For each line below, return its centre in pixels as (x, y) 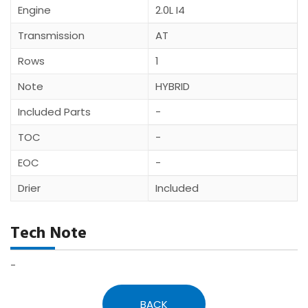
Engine (34, 10)
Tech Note (48, 233)
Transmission (51, 35)
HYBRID (173, 86)
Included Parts (54, 111)
